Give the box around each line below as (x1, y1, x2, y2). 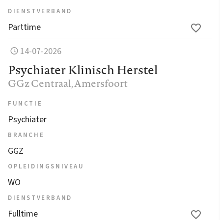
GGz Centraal (8, 76, 71, 90)
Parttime (8, 21, 41, 33)
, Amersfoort (71, 76, 128, 90)
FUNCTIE (8, 99, 43, 108)
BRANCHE (8, 130, 45, 139)
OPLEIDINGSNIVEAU (8, 162, 84, 171)
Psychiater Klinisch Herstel (8, 61, 158, 78)
